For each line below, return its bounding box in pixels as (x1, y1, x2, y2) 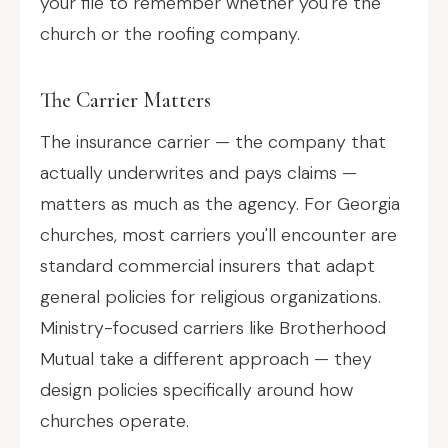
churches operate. (40, 409, 189, 433)
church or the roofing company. (40, 22, 300, 46)
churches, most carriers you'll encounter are (40, 223, 397, 247)
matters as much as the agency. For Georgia (40, 192, 400, 216)
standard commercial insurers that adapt (40, 254, 375, 278)
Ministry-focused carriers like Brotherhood (40, 316, 386, 340)
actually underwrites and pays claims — (40, 161, 357, 185)
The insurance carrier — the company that (40, 130, 386, 154)
